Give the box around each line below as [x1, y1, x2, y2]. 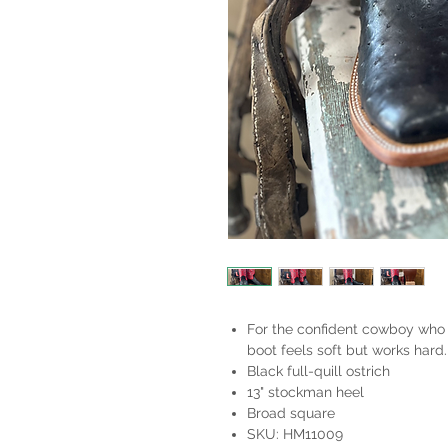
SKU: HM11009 [247, 426, 343, 443]
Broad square [247, 405, 335, 422]
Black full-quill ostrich [247, 363, 390, 380]
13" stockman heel [247, 384, 364, 401]
